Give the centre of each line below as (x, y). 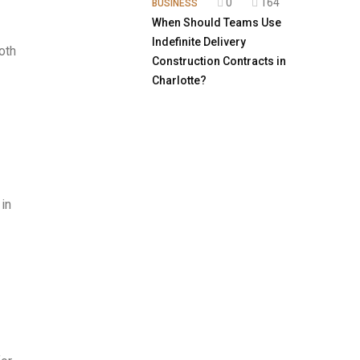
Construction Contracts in (219, 61)
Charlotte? (179, 80)
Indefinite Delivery (199, 42)
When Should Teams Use (217, 22)
